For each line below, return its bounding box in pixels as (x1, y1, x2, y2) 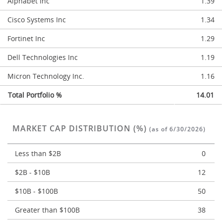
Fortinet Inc (7, 34, 45, 43)
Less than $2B (15, 149, 61, 158)
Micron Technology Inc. (7, 71, 84, 81)
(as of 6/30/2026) (149, 125, 206, 133)
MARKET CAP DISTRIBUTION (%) (12, 123, 149, 134)
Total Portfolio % (8, 90, 62, 100)
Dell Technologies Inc (7, 53, 78, 62)
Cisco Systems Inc (7, 15, 66, 24)
